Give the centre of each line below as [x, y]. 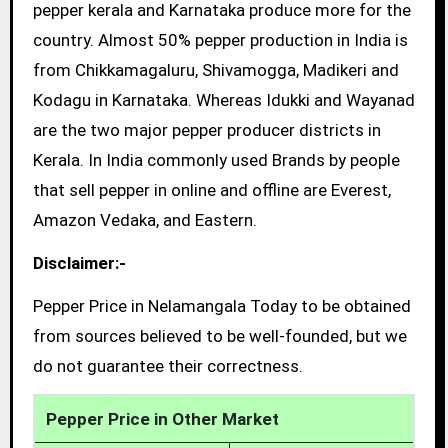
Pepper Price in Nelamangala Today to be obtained [221, 306]
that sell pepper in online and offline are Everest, [211, 190]
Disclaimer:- [79, 263]
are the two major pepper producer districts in [206, 130]
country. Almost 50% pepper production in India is [220, 40]
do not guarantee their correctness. [167, 366]
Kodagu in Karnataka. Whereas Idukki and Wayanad [223, 100]
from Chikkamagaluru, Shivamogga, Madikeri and [215, 70]
